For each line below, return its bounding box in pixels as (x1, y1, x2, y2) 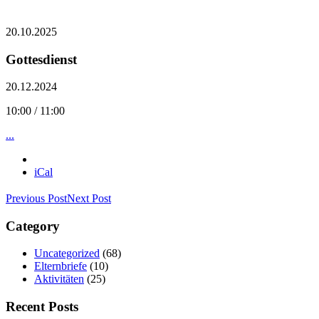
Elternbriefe (34, 260, 87, 273)
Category (6, 218, 60, 234)
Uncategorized (34, 247, 100, 260)
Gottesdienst (6, 51, 77, 67)
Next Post (67, 192, 111, 204)
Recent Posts (6, 299, 78, 315)
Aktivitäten (34, 273, 84, 286)
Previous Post (6, 192, 67, 204)
